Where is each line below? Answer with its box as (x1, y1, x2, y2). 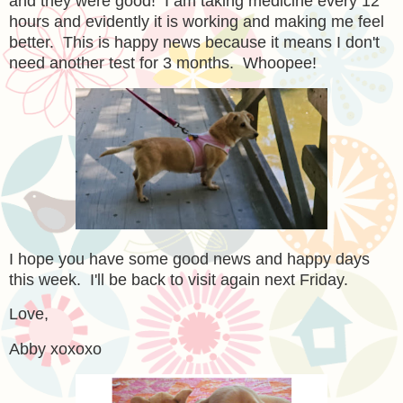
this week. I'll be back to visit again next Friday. (9, 270, 348, 289)
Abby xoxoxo (9, 340, 102, 359)
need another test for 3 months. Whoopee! (9, 54, 317, 72)
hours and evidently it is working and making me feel (9, 13, 384, 31)
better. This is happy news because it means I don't (9, 33, 380, 51)
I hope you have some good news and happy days (9, 249, 370, 268)
